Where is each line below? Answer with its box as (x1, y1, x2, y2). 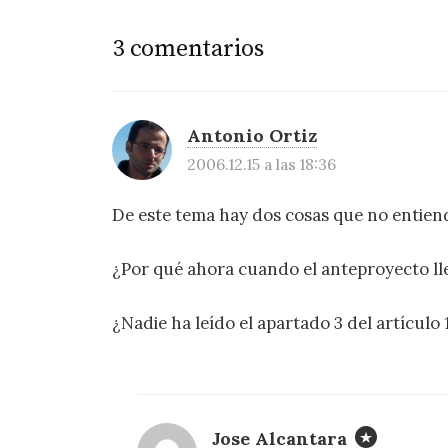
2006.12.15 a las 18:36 (187, 153, 336, 174)
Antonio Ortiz (187, 123, 317, 147)
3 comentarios (112, 33, 264, 64)
